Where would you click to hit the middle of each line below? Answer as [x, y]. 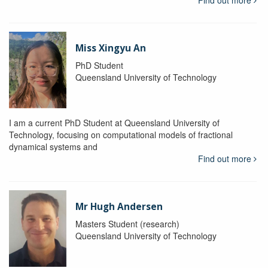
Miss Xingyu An [110, 48]
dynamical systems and [53, 147]
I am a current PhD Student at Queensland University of [114, 123]
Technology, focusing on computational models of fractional [121, 135]
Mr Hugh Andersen [119, 207]
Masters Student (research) [127, 224]
